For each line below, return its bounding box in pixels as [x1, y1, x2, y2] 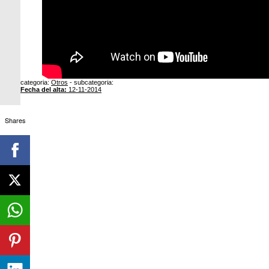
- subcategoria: [68, 79, 113, 86]
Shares [4, 115, 26, 125]
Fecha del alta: [20, 86, 67, 93]
